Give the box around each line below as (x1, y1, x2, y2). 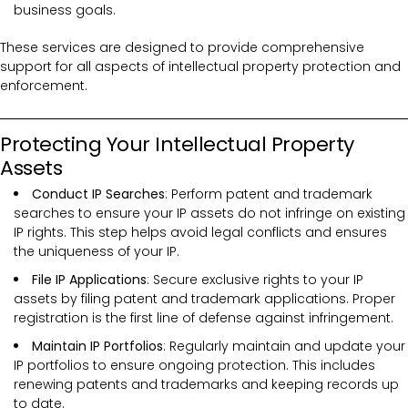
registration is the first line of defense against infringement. (14, 309, 393, 328)
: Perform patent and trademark (165, 185, 372, 204)
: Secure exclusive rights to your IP (147, 270, 363, 290)
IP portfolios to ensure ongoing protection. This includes (14, 356, 375, 375)
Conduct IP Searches (32, 185, 165, 204)
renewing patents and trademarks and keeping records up (14, 375, 399, 394)
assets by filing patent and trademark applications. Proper (14, 290, 395, 309)
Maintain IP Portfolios (32, 337, 163, 356)
